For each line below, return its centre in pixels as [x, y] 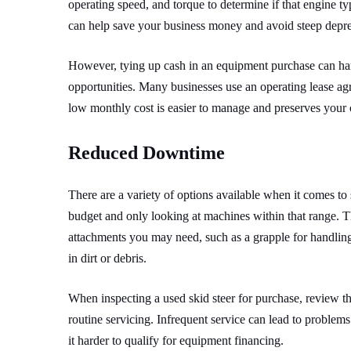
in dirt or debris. [107, 258]
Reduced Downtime [147, 152]
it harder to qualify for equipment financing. [176, 340]
